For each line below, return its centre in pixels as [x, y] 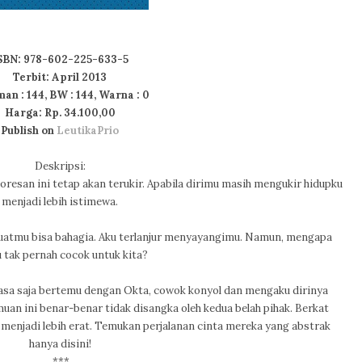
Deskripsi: [60, 166]
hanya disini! [60, 344]
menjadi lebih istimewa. [60, 202]
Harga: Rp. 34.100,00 [60, 113]
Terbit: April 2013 [60, 77]
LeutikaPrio [88, 130]
